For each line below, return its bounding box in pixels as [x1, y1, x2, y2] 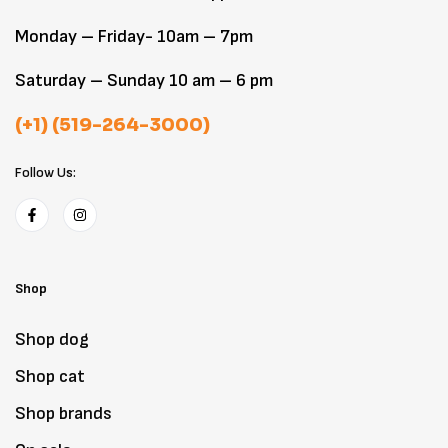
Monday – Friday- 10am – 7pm [15, 26, 253, 47]
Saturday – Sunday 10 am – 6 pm [15, 70, 273, 91]
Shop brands [15, 403, 112, 424]
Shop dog [15, 329, 89, 350]
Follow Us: [15, 164, 76, 181]
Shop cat [15, 366, 85, 387]
